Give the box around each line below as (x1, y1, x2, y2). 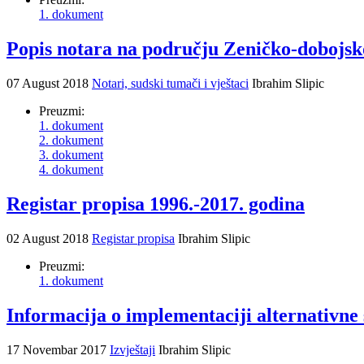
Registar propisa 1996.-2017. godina (6, 193, 305, 215)
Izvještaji (110, 342, 155, 357)
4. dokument (39, 162, 103, 177)
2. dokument (39, 133, 103, 148)
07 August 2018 (6, 76, 92, 91)
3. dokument (39, 148, 103, 162)
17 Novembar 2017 (6, 342, 110, 357)
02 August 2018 (6, 232, 92, 246)
